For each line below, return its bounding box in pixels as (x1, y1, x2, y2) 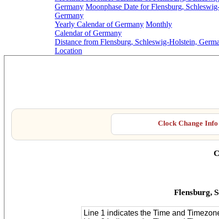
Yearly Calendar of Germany (55, 20, 144, 28)
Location (55, 46, 82, 55)
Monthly (146, 20, 172, 28)
